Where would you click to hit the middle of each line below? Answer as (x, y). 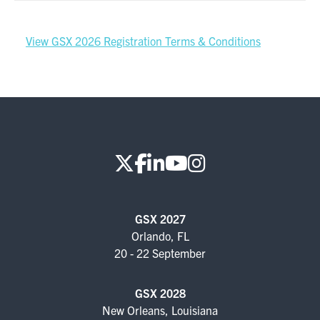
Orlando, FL (160, 236)
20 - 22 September (160, 253)
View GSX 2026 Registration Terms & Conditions (143, 41)
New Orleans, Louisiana (160, 310)
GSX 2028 (160, 293)
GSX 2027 (160, 219)
